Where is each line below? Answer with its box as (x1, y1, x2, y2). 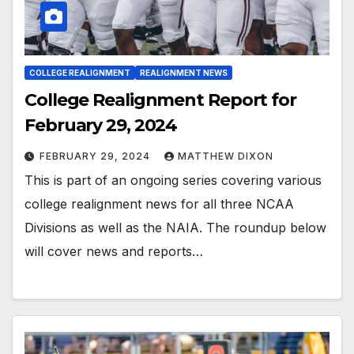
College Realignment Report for (24, 88, 296, 111)
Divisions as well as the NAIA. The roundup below (24, 219, 326, 235)
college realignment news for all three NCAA (24, 195, 294, 212)
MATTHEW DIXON (178, 149, 273, 162)
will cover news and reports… (24, 243, 203, 259)
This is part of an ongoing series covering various (24, 171, 322, 188)
